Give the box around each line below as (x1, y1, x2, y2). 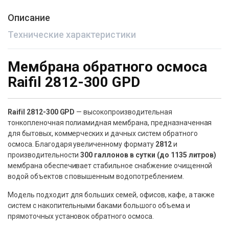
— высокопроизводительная (75, 108, 172, 116)
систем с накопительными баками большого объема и (8, 201, 190, 210)
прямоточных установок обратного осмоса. (8, 212, 154, 220)
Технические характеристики (8, 29, 136, 40)
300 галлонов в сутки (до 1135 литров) (80, 151, 217, 159)
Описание (8, 12, 50, 23)
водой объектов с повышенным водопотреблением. (8, 172, 184, 180)
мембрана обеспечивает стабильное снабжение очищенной (8, 162, 213, 170)
